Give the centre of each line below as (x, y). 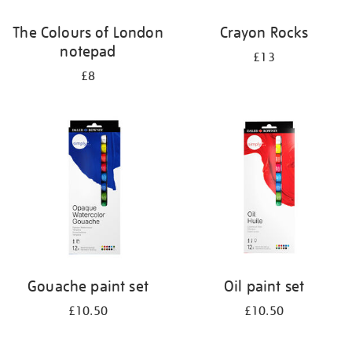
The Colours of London (88, 32)
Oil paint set (264, 286)
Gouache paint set (88, 286)
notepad (88, 51)
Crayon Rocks (264, 32)
